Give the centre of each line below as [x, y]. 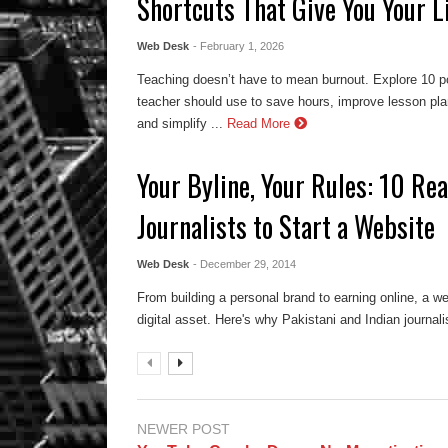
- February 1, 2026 [239, 45]
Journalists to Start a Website [286, 226]
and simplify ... [180, 123]
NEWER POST [183, 428]
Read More [261, 123]
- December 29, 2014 [245, 263]
